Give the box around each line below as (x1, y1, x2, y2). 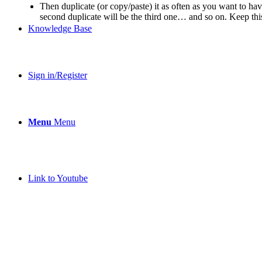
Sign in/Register (28, 70, 87, 80)
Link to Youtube (28, 173, 88, 183)
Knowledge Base (28, 23, 92, 33)
